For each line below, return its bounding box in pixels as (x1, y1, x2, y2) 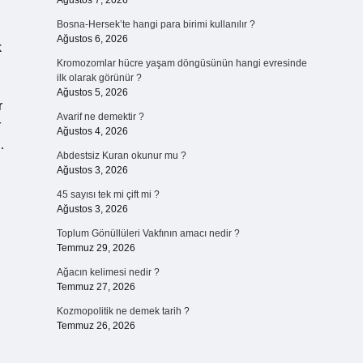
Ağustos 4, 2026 (56, 126, 128, 137)
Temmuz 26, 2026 (56, 320, 135, 331)
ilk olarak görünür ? (56, 72, 142, 83)
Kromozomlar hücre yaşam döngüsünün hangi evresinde (56, 58, 307, 69)
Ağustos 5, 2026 (56, 87, 128, 98)
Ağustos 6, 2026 (56, 33, 128, 45)
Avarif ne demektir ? (56, 111, 144, 122)
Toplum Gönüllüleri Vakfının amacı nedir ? (56, 228, 240, 239)
